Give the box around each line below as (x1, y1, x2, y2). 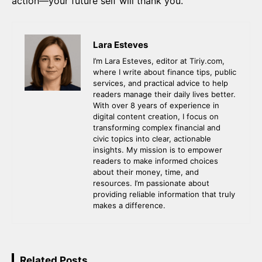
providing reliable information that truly (93, 189, 235, 199)
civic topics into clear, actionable (93, 133, 211, 143)
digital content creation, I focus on (93, 111, 219, 121)
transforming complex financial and (93, 122, 220, 132)
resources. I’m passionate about (93, 178, 209, 188)
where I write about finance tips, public (93, 67, 236, 77)
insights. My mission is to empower (93, 144, 222, 154)
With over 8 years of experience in (93, 100, 219, 110)
